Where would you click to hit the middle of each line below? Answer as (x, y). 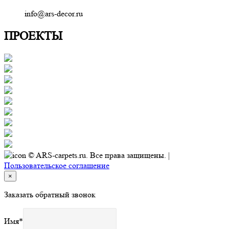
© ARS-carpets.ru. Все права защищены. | (98, 155)
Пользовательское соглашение (57, 165)
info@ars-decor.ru (54, 13)
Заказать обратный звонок (50, 194)
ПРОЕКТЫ (33, 36)
